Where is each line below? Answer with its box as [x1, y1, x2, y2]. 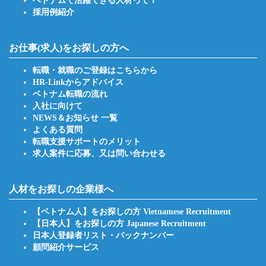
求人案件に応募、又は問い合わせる [33, 149, 166, 159]
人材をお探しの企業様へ [9, 184, 113, 195]
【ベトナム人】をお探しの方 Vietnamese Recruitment [33, 207, 231, 217]
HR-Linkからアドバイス [33, 78, 123, 87]
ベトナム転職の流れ [33, 90, 107, 99]
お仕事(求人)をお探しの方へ [9, 43, 129, 53]
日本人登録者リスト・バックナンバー [33, 231, 174, 240]
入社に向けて [33, 102, 83, 111]
